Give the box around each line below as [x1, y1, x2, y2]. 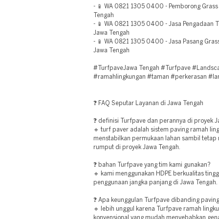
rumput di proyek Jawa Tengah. [93, 145, 180, 150]
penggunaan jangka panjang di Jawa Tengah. [93, 180, 218, 185]
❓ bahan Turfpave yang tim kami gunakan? [93, 162, 211, 168]
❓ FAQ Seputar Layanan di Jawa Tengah [93, 101, 203, 106]
